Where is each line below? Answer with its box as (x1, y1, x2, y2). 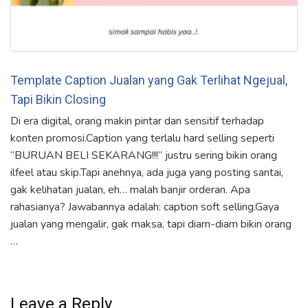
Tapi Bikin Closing (10, 92, 106, 107)
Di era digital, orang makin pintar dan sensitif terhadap (10, 113, 264, 129)
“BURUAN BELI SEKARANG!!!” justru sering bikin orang (10, 148, 277, 164)
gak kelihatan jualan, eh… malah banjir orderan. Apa (10, 182, 250, 198)
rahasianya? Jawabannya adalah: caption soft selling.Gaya (10, 199, 279, 215)
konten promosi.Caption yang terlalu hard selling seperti (10, 131, 274, 146)
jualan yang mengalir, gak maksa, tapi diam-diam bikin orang (10, 217, 291, 232)
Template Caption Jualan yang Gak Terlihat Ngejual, (10, 73, 287, 88)
